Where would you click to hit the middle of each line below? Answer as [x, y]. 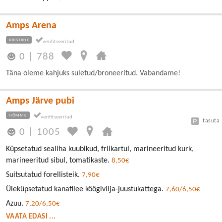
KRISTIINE [19, 40]
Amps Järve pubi [40, 101]
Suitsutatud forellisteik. [44, 175]
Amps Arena [31, 26]
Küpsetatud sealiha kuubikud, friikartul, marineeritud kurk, [100, 149]
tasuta [211, 121]
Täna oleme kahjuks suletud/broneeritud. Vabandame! [93, 73]
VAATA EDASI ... [31, 217]
